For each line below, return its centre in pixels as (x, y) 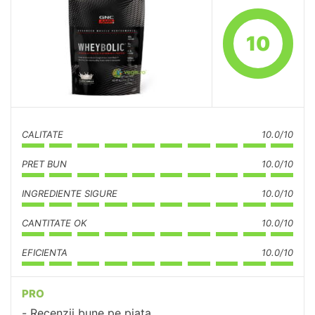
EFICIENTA (45, 252)
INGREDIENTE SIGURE (70, 193)
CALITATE (43, 134)
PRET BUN (44, 164)
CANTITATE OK (54, 223)
